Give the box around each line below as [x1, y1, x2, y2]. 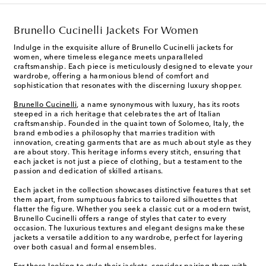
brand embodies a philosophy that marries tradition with [14, 130, 216, 138]
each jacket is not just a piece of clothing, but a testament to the [14, 159, 243, 166]
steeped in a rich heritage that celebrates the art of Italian [14, 111, 221, 119]
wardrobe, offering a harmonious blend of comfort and [14, 73, 209, 81]
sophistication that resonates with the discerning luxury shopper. [14, 83, 242, 90]
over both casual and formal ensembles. [14, 244, 156, 252]
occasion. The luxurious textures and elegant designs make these [14, 225, 245, 233]
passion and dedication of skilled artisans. [14, 168, 163, 176]
